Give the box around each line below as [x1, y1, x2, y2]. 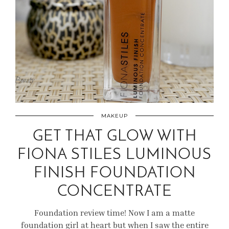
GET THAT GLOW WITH [32, 129, 197, 145]
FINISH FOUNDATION [33, 166, 196, 181]
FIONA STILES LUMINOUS [17, 147, 212, 163]
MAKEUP [101, 112, 128, 119]
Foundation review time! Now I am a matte [34, 208, 195, 218]
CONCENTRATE [57, 184, 172, 200]
